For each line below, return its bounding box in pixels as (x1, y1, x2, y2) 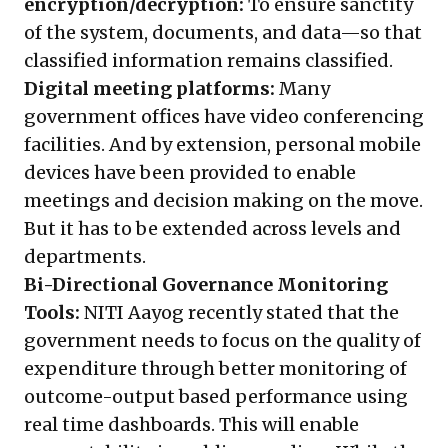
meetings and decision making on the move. (24, 189, 423, 213)
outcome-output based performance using (24, 385, 408, 409)
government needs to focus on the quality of (24, 329, 421, 353)
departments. (24, 245, 146, 269)
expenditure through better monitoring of (24, 357, 407, 381)
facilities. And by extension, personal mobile (24, 133, 421, 157)
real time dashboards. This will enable (24, 413, 359, 437)
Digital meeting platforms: (24, 77, 275, 101)
